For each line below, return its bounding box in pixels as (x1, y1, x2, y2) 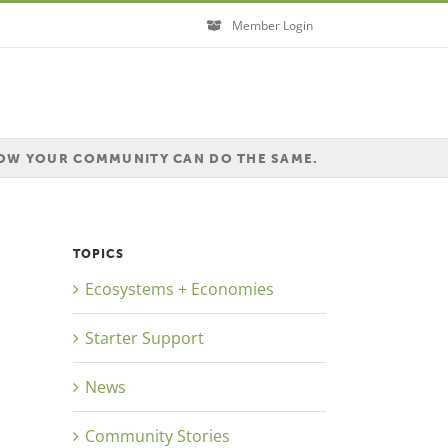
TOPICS (73, 247, 124, 261)
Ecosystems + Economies (85, 278, 274, 300)
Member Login (232, 16, 313, 34)
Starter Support (85, 327, 204, 349)
